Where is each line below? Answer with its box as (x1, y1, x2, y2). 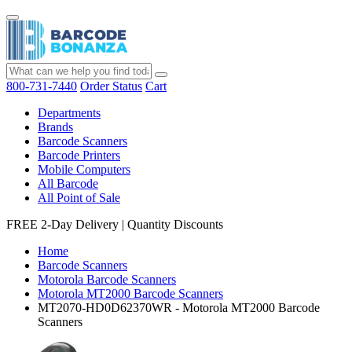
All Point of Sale (38, 191, 120, 204)
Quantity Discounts (127, 218, 223, 231)
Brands (38, 120, 73, 134)
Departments (38, 106, 101, 119)
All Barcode (38, 177, 98, 190)
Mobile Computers (38, 163, 130, 176)
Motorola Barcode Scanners (38, 273, 176, 286)
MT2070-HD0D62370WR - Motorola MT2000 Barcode (38, 301, 320, 314)
